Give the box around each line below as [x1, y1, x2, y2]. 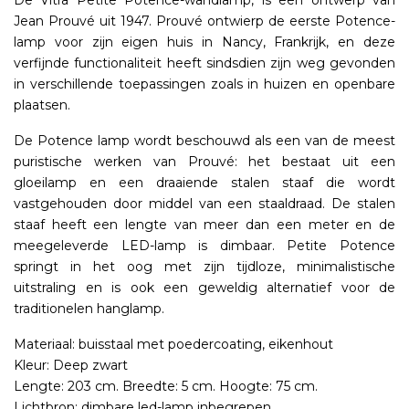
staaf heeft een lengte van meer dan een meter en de [14, 216, 395, 234]
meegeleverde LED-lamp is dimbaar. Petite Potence [14, 237, 395, 255]
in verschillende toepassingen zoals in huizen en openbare [14, 76, 395, 93]
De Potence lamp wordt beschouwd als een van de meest [14, 132, 395, 150]
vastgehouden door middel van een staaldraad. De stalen [14, 195, 395, 213]
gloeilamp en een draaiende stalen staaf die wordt [14, 174, 395, 192]
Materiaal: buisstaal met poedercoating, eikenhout [14, 336, 333, 353]
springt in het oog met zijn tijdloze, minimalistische [14, 258, 395, 276]
